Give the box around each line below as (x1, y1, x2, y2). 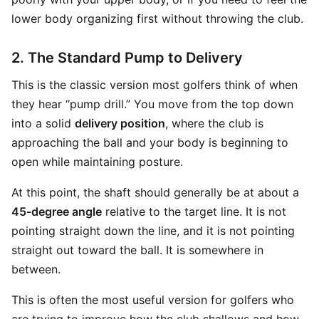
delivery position (75, 116, 165, 130)
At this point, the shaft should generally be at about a (11, 185, 299, 199)
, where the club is (165, 116, 263, 130)
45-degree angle (11, 204, 102, 219)
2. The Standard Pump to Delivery (11, 49, 243, 66)
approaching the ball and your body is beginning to (11, 135, 288, 150)
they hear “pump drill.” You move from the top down (11, 97, 293, 111)
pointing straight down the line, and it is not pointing (11, 224, 295, 238)
